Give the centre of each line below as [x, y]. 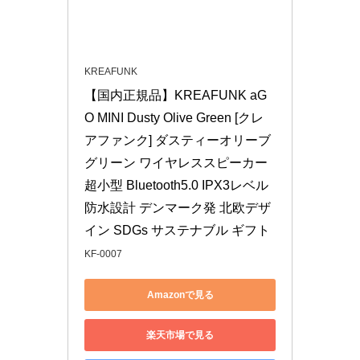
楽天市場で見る [180, 335]
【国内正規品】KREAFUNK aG [176, 96]
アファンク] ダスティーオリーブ [178, 141]
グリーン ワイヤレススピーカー [176, 163]
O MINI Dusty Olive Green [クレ [174, 118]
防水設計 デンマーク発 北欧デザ [178, 208]
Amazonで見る [180, 295]
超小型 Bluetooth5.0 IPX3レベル [176, 186]
